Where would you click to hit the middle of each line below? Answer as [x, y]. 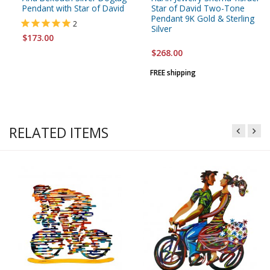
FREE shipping [173, 73]
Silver [162, 29]
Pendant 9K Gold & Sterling [203, 19]
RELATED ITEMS [59, 133]
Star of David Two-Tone [198, 8]
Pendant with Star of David [73, 8]
